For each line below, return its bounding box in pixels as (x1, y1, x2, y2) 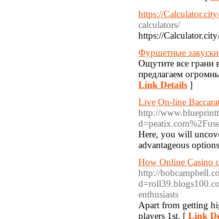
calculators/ (138, 20, 180, 30)
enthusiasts (138, 189, 178, 199)
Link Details (138, 80, 187, 90)
